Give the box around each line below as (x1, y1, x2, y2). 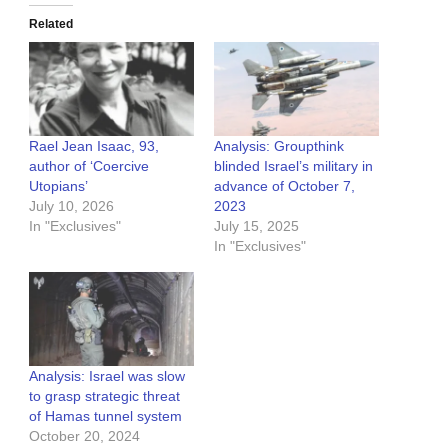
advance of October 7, (214, 177, 355, 194)
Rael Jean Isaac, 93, (29, 137, 159, 154)
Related (29, 16, 73, 31)
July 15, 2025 (214, 217, 299, 234)
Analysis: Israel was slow (29, 368, 185, 385)
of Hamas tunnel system (29, 408, 182, 425)
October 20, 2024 (29, 428, 140, 445)
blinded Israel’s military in (214, 157, 373, 174)
